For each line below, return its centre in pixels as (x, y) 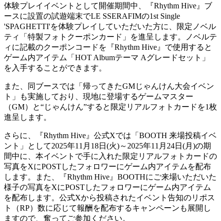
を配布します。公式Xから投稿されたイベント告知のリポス (110, 197)
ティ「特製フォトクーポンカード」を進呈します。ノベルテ (110, 37)
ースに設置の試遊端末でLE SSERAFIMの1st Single (92, 16)
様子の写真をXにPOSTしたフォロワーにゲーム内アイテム (108, 187)
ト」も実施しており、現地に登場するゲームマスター (99, 96)
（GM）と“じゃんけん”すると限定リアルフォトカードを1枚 (110, 107)
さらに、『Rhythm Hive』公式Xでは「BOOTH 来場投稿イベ (110, 135)
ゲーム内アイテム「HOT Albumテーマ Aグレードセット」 (107, 57)
